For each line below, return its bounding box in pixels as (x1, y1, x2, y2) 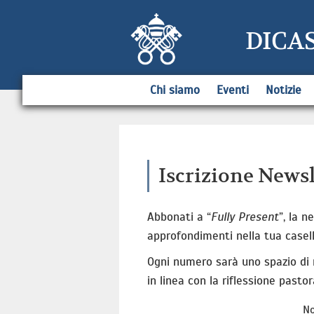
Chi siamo (149, 83, 200, 97)
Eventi (216, 83, 249, 97)
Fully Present (211, 210, 279, 224)
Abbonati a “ (147, 210, 211, 224)
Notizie (265, 83, 301, 97)
